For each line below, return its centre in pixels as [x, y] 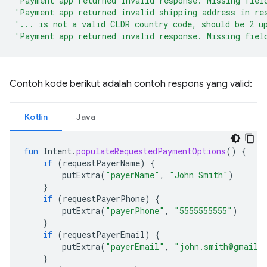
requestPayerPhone [104, 199]
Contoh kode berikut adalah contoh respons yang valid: [131, 84]
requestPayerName [101, 163]
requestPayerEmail [104, 235]
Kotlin [36, 117]
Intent [57, 151]
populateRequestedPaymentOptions [151, 151]
